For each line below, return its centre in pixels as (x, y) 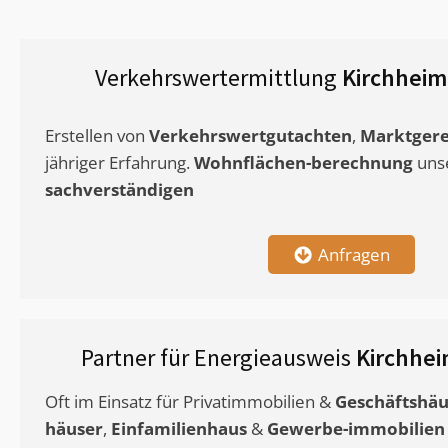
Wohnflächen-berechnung (303, 163)
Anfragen (353, 255)
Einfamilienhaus (179, 429)
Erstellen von (97, 136)
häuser (74, 429)
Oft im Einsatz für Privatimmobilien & (190, 402)
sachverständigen (119, 190)
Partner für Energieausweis (218, 358)
